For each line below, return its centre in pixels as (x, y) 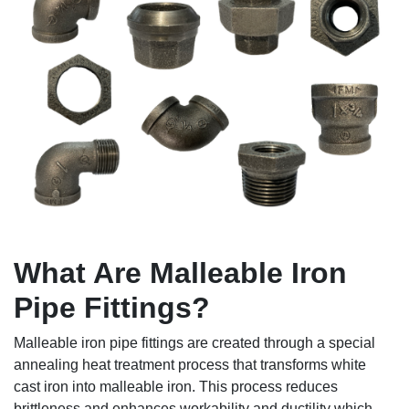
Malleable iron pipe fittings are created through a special (194, 342)
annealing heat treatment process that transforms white (190, 364)
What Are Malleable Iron (180, 273)
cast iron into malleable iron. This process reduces (176, 386)
